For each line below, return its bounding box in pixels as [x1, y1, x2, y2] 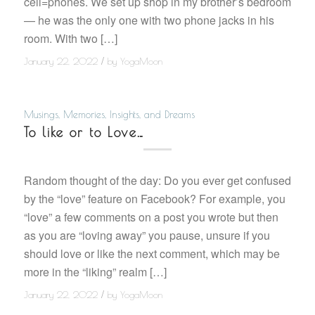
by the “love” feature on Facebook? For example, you [23, 190, 285, 207]
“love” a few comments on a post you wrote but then [23, 208, 278, 225]
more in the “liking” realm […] [23, 263, 167, 280]
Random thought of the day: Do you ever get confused [23, 172, 291, 188]
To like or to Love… [23, 124, 144, 141]
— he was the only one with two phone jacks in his [23, 11, 274, 28]
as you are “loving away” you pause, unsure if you [23, 226, 270, 243]
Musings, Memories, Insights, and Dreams [23, 108, 195, 121]
